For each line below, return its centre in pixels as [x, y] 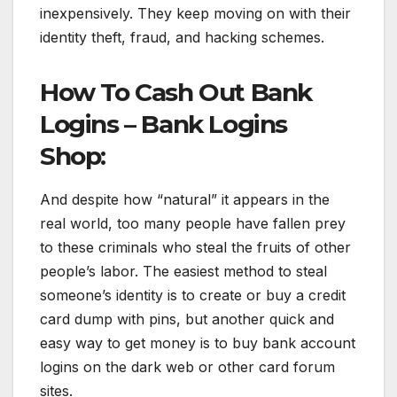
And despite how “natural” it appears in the [185, 199]
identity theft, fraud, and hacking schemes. [182, 37]
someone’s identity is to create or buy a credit [193, 295]
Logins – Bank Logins [164, 124]
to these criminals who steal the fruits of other [195, 247]
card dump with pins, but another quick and [187, 319]
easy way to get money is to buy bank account [198, 343]
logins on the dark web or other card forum [187, 366]
